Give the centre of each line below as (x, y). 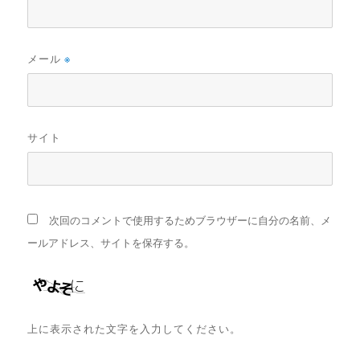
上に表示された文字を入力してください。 (135, 328)
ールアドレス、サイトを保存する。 (111, 243)
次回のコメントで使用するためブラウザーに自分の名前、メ (190, 220)
